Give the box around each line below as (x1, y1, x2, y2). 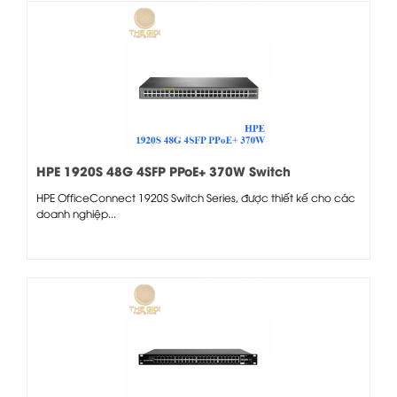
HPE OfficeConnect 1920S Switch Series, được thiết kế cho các (36, 189, 355, 205)
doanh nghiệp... (36, 205, 116, 221)
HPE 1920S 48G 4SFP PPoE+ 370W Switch (36, 160, 291, 180)
